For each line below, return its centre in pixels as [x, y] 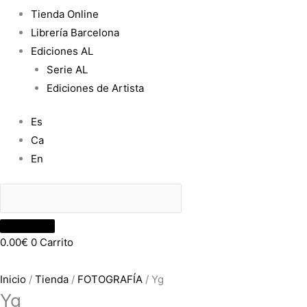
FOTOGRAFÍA [110, 279]
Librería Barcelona [75, 32]
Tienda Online [65, 14]
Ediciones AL [62, 51]
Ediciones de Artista [95, 88]
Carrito [57, 242]
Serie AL [67, 69]
